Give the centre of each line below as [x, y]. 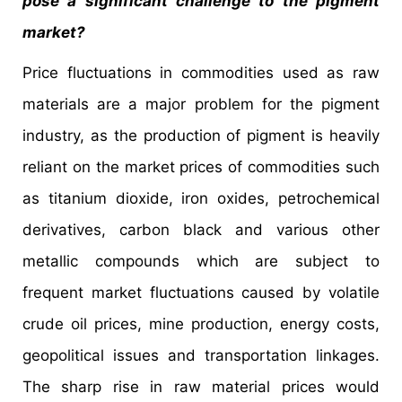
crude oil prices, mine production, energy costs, [201, 323]
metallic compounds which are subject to [201, 261]
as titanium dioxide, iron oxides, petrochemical [201, 198]
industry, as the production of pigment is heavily [201, 135]
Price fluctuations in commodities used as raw [201, 72]
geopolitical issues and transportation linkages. [201, 355]
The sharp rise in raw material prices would [201, 386]
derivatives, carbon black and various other [201, 229]
